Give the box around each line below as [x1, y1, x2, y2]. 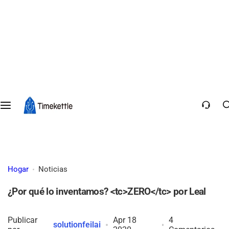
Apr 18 [113, 215, 137, 225]
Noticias [38, 164, 67, 174]
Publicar [8, 215, 37, 225]
